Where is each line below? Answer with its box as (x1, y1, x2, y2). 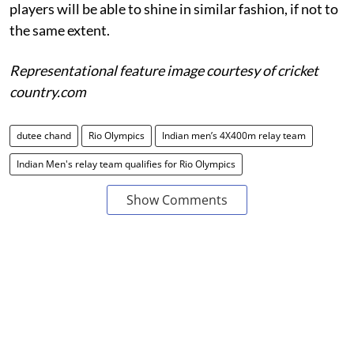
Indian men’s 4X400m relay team (162, 128, 306, 142)
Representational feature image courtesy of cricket (9, 61, 318, 79)
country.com (9, 82, 88, 100)
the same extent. (9, 21, 110, 39)
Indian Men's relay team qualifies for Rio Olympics (17, 156, 235, 171)
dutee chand (17, 128, 71, 142)
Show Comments (126, 190, 228, 209)
